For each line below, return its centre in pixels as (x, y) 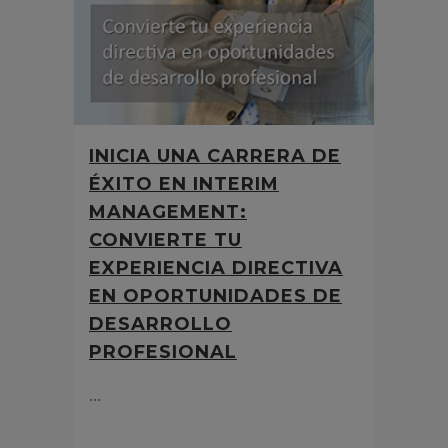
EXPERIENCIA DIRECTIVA (216, 268)
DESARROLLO (160, 324)
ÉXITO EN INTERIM (184, 184)
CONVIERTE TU (165, 240)
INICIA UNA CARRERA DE (215, 156)
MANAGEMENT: (168, 212)
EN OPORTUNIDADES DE (215, 296)
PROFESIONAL (163, 352)
